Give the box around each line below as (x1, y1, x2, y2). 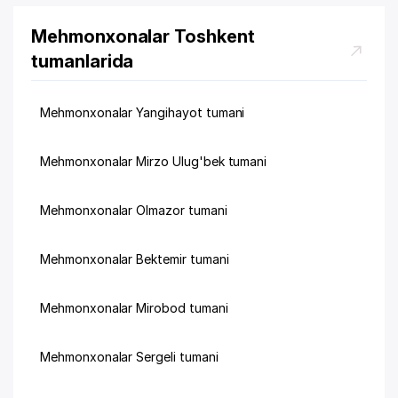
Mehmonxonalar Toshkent (31, 26, 255, 47)
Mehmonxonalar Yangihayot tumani (40, 105, 245, 120)
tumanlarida (31, 51, 134, 72)
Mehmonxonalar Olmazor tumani (40, 203, 227, 218)
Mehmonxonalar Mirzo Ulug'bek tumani (40, 154, 267, 169)
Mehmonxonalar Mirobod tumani (40, 300, 228, 315)
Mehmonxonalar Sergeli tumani (40, 349, 219, 364)
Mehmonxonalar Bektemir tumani (40, 251, 229, 267)
